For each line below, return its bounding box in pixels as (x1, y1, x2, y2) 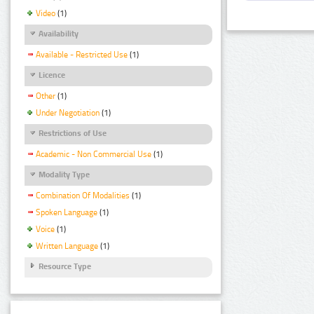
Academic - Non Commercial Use (36, 149, 151, 160)
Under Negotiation (36, 107, 100, 118)
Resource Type (39, 261, 91, 271)
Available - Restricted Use (36, 49, 128, 60)
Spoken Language (36, 207, 97, 218)
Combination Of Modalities (36, 191, 130, 201)
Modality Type (39, 170, 90, 180)
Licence (39, 69, 65, 80)
